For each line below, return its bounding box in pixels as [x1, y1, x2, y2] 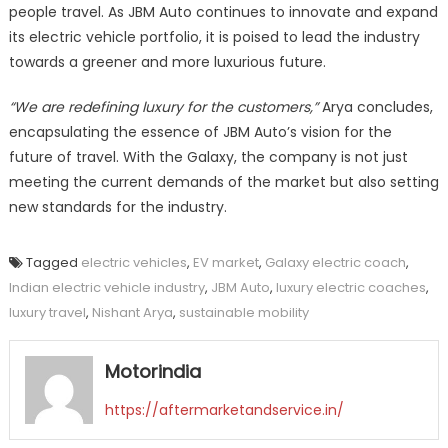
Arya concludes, [321, 97, 433, 118]
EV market [192, 253, 259, 273]
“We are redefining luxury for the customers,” [8, 97, 322, 118]
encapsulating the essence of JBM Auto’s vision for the [8, 122, 392, 143]
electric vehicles [80, 253, 187, 273]
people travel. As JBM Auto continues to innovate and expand [8, 2, 438, 23]
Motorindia [104, 359, 201, 385]
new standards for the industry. [8, 197, 227, 218]
